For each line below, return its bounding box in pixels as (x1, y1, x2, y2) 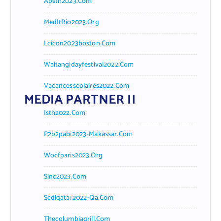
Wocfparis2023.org (43, 149, 103, 161)
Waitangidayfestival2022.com (43, 59, 134, 71)
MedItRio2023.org (43, 16, 99, 28)
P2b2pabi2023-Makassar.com (43, 128, 133, 140)
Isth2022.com (43, 107, 86, 119)
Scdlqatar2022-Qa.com (43, 192, 114, 204)
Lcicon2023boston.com (43, 37, 116, 49)
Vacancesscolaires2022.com (43, 80, 130, 92)
